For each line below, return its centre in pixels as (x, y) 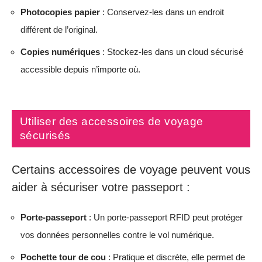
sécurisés (45, 135)
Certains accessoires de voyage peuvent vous (131, 169)
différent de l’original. (59, 30)
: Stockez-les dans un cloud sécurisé (172, 51)
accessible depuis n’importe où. (80, 69)
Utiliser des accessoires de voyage (112, 121)
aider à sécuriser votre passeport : (101, 187)
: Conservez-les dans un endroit (162, 12)
